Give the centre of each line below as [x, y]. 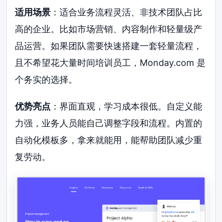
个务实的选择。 [46, 79]
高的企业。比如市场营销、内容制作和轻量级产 [109, 29]
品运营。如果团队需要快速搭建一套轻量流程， [109, 46]
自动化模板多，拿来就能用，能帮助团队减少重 [109, 140]
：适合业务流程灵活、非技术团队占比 [127, 12]
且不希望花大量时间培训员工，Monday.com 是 [111, 62]
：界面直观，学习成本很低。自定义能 [127, 106]
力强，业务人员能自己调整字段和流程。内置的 [109, 123]
